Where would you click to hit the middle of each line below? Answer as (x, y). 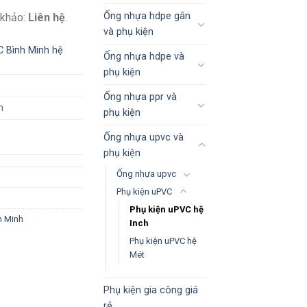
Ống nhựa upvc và (144, 137)
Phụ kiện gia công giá (151, 290)
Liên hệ (47, 17)
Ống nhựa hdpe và (144, 56)
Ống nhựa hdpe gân (147, 16)
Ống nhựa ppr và (140, 97)
